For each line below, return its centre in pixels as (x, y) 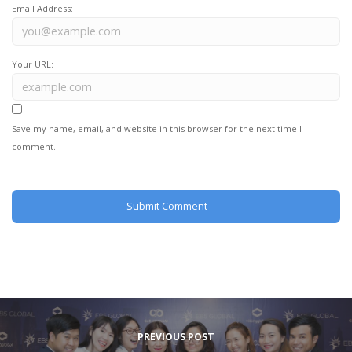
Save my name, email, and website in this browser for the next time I (157, 129)
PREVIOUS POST (176, 336)
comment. (34, 147)
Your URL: (33, 64)
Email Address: (42, 9)
